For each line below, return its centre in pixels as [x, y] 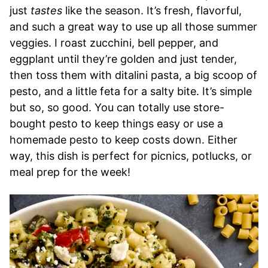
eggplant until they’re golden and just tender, [123, 59]
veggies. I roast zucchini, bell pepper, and [114, 42]
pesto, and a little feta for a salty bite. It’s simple [131, 91]
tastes [46, 10]
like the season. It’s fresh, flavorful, [152, 10]
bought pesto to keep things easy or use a [116, 123]
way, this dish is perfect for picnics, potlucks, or [131, 156]
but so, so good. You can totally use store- [117, 107]
